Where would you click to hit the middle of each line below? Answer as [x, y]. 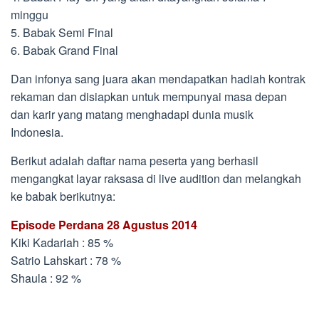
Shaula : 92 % [46, 278]
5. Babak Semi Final [62, 32]
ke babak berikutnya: [63, 196]
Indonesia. [37, 132]
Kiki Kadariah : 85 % [62, 242]
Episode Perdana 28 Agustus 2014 [104, 225]
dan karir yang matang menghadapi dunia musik [132, 114]
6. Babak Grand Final [64, 50]
